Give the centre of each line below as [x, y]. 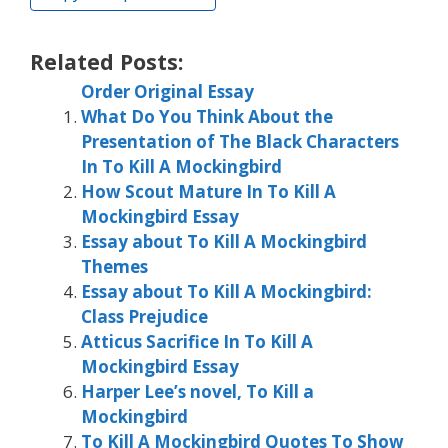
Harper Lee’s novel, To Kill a [197, 392]
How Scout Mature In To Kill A [208, 192]
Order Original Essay [167, 92]
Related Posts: [106, 62]
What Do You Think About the [207, 117]
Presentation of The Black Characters [240, 142]
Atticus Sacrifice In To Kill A [197, 342]
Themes [114, 267]
